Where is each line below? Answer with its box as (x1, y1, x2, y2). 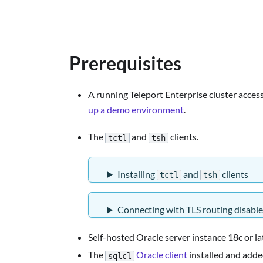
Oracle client (136, 249, 187, 261)
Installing (117, 168, 157, 180)
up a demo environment (88, 104, 184, 116)
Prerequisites (69, 52, 181, 75)
